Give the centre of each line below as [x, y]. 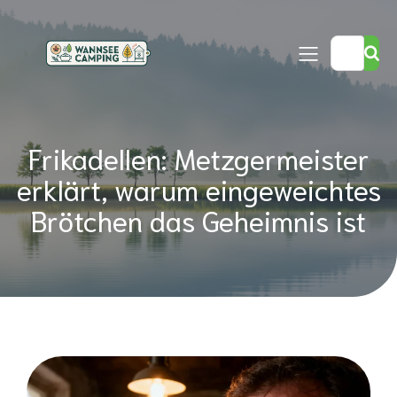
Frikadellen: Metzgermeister [198, 157]
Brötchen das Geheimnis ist [198, 219]
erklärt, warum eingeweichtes [198, 188]
